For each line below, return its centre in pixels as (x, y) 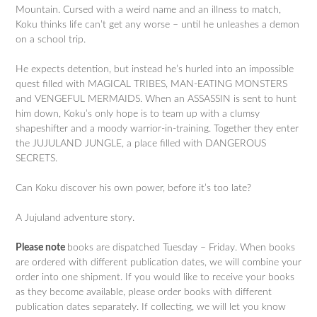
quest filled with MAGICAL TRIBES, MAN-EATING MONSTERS (151, 84)
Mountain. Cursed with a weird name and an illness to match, (148, 10)
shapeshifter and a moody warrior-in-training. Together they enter (157, 129)
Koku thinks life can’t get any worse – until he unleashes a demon (157, 25)
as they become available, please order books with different (144, 292)
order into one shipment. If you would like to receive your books (155, 277)
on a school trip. (51, 40)
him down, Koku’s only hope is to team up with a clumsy (138, 114)
